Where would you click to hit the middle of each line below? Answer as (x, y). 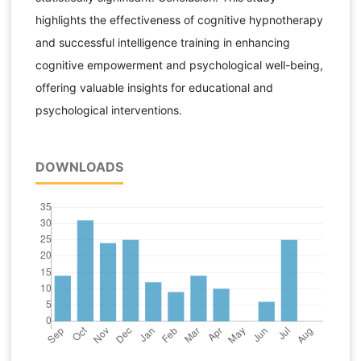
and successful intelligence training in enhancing (162, 43)
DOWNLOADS (79, 166)
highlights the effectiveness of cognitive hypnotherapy (179, 20)
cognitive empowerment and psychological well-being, (179, 65)
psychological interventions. (108, 110)
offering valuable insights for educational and (154, 88)
